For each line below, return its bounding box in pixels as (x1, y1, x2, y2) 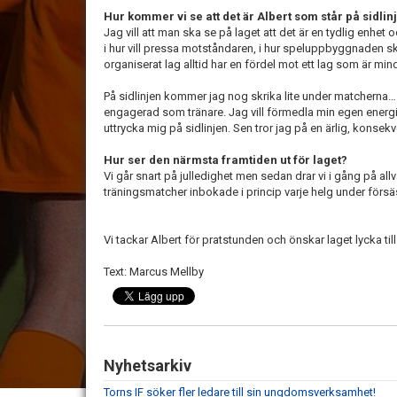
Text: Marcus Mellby (104, 265, 204, 278)
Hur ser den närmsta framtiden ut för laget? (104, 153, 347, 167)
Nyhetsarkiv (104, 356, 191, 375)
